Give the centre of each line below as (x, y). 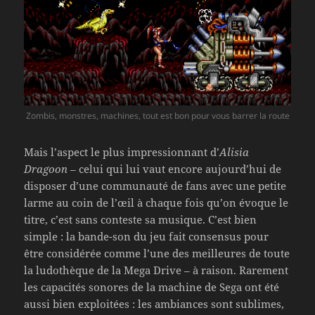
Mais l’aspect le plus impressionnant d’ (122, 152)
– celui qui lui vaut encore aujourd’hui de (175, 169)
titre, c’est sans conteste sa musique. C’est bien (141, 220)
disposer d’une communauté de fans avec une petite (155, 186)
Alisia (234, 152)
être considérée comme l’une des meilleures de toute (157, 253)
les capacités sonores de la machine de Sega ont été (152, 287)
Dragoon (46, 169)
